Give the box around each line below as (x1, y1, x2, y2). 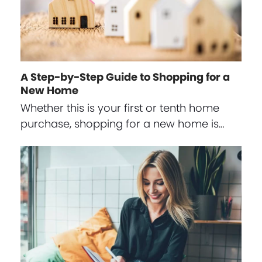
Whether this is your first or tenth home (20, 100, 219, 115)
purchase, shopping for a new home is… (20, 116, 225, 131)
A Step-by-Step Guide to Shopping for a (20, 69, 230, 84)
